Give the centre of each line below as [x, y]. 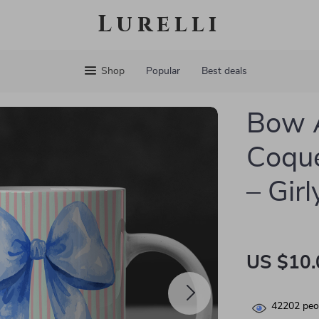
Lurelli [159, 25]
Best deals [224, 71]
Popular [163, 71]
